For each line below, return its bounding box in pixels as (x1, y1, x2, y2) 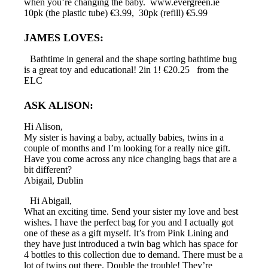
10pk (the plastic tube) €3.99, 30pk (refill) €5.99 (24, 7, 208, 18)
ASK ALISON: (24, 99, 93, 111)
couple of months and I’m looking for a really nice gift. (24, 142, 230, 153)
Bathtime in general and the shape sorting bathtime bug (30, 53, 237, 64)
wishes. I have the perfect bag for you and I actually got (24, 217, 233, 227)
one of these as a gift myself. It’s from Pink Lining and (24, 227, 229, 238)
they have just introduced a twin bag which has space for (24, 238, 237, 249)
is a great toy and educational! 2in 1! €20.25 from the (24, 64, 229, 75)
